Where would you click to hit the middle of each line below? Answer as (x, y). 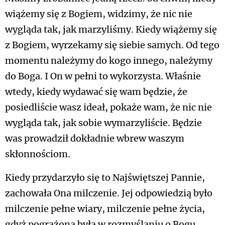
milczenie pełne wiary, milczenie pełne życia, (105, 209)
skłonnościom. (38, 154)
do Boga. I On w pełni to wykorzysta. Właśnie (103, 76)
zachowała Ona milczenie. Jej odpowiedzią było (109, 193)
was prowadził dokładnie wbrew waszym (95, 139)
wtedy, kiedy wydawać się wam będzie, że (96, 92)
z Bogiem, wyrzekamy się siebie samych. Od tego (112, 45)
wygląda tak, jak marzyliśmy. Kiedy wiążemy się (111, 30)
